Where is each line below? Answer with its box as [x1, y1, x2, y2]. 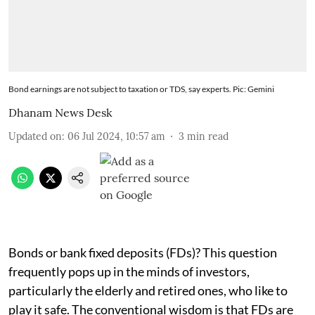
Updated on [8, 129, 62, 143]
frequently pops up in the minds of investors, [8, 263, 250, 279]
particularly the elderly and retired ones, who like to [8, 282, 288, 298]
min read [187, 129, 229, 143]
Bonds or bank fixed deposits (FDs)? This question [8, 244, 277, 260]
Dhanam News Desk [8, 105, 112, 120]
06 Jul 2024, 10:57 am [67, 129, 165, 143]
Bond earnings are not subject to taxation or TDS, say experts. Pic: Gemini [8, 83, 274, 94]
